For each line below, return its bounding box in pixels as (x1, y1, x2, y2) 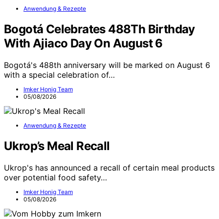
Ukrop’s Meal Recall (4, 138, 110, 153)
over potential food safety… (4, 172, 107, 182)
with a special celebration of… (4, 69, 115, 80)
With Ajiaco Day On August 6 (4, 36, 163, 50)
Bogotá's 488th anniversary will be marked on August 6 (4, 60, 210, 70)
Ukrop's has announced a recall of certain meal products (4, 162, 215, 173)
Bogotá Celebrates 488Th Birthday (4, 22, 195, 36)
